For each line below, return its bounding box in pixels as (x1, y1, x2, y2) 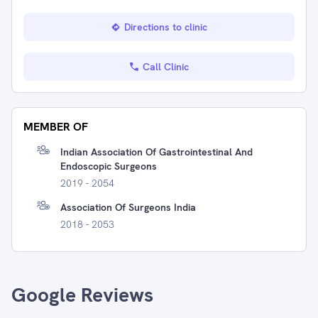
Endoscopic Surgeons (60, 160, 157, 172)
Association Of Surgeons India (60, 201, 196, 214)
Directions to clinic (124, 21, 207, 33)
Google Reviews (11, 282, 153, 307)
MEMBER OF (23, 119, 88, 134)
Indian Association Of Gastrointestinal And (60, 146, 253, 158)
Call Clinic (142, 60, 189, 73)
